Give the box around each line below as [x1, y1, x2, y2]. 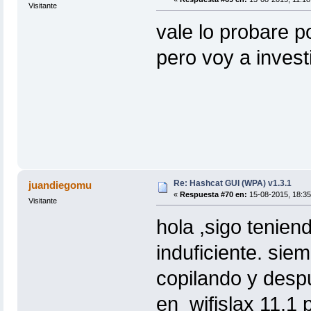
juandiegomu [28, 178, 92, 191]
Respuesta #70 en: [179, 190, 247, 199]
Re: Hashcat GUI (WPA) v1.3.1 [173, 178, 292, 188]
